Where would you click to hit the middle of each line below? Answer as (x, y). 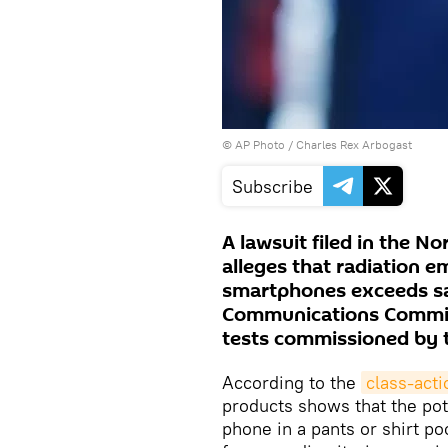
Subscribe (272, 186)
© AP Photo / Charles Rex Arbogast (317, 144)
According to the (291, 382)
